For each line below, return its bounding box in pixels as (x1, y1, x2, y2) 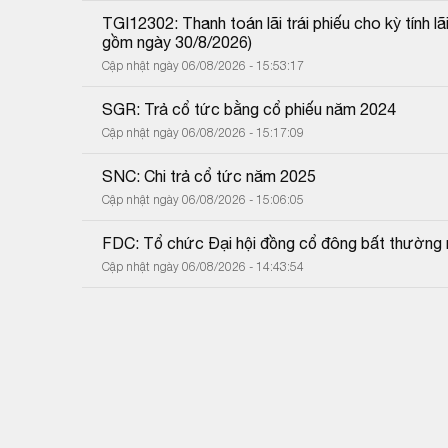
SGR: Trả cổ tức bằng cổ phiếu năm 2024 (102, 99, 396, 118)
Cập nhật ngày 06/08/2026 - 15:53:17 (102, 57, 304, 73)
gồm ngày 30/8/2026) (102, 32, 252, 51)
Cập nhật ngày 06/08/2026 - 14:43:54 (102, 258, 304, 274)
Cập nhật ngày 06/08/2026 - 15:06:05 (102, 191, 304, 207)
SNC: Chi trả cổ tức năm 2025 (102, 166, 316, 185)
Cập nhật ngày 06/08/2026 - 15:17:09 (102, 124, 304, 140)
